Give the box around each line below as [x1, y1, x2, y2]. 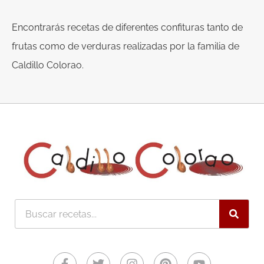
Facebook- [64, 239, 123, 253]
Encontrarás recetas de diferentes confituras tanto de [12, 22, 243, 34]
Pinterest [164, 239, 214, 253]
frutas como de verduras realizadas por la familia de [12, 41, 239, 52]
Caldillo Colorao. [12, 60, 84, 71]
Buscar [15, 202, 46, 214]
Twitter [97, 239, 135, 253]
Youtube [198, 239, 245, 253]
